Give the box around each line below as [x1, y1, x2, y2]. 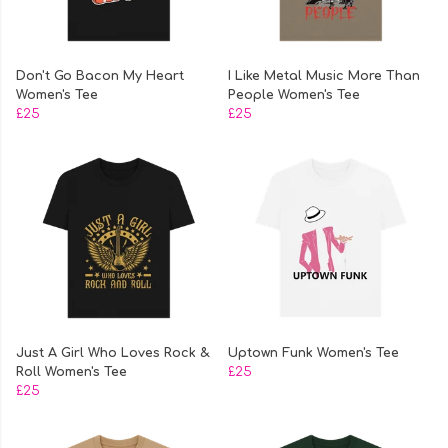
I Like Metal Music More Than [228, 69, 420, 84]
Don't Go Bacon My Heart [16, 69, 184, 84]
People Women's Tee [228, 88, 360, 103]
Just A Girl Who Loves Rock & [16, 346, 209, 361]
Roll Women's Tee [16, 365, 127, 380]
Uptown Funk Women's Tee [228, 346, 399, 361]
